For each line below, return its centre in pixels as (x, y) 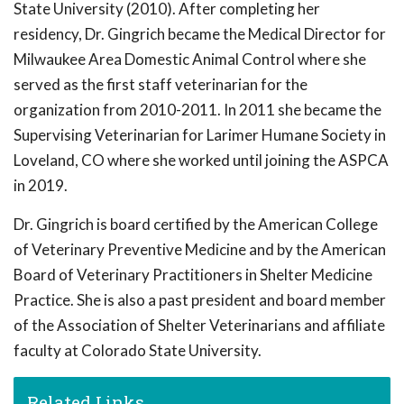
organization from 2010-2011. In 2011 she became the (197, 110)
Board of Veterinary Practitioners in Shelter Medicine (193, 275)
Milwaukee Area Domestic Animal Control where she (190, 60)
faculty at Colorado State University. (138, 351)
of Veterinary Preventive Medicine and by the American (200, 250)
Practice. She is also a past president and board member (200, 300)
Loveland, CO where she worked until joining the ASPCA (201, 161)
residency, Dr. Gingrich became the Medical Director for (200, 34)
